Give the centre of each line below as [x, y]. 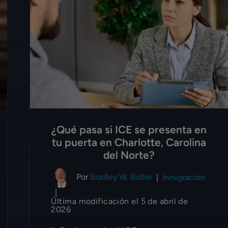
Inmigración [184, 178]
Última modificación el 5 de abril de [120, 201]
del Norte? [129, 155]
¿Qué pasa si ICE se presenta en [129, 129]
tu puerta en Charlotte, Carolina [129, 142]
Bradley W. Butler [121, 177]
